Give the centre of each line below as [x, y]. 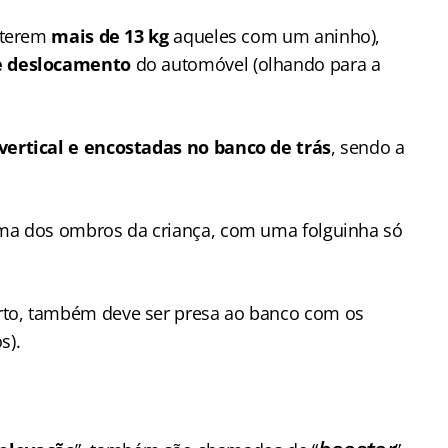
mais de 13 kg [110, 36]
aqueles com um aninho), [274, 36]
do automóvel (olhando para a [255, 64]
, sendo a [367, 147]
